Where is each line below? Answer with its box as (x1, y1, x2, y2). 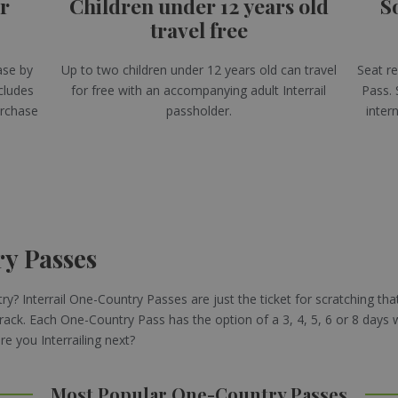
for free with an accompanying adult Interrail (71, 81, 327, 99)
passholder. (165, 101, 232, 119)
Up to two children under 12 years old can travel (60, 60, 337, 78)
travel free (149, 15, 248, 44)
